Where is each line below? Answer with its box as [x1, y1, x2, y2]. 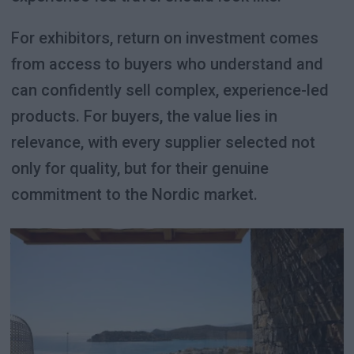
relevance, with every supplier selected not [10, 132, 315, 152]
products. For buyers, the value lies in [10, 106, 277, 126]
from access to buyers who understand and [10, 54, 323, 73]
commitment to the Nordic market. [10, 184, 258, 204]
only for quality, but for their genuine [10, 158, 269, 178]
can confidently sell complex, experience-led [10, 80, 329, 100]
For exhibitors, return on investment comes [10, 28, 318, 47]
